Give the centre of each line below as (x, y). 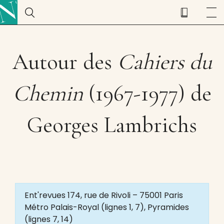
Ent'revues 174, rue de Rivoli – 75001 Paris (104, 195)
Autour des (65, 62)
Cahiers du (164, 62)
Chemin (48, 93)
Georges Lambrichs (112, 125)
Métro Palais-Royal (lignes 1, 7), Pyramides (107, 207)
